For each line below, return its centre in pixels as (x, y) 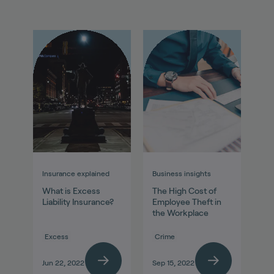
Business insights (182, 174)
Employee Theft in (187, 202)
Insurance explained (76, 174)
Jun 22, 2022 (63, 263)
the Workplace (180, 213)
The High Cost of (184, 191)
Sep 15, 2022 (173, 263)
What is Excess (71, 191)
